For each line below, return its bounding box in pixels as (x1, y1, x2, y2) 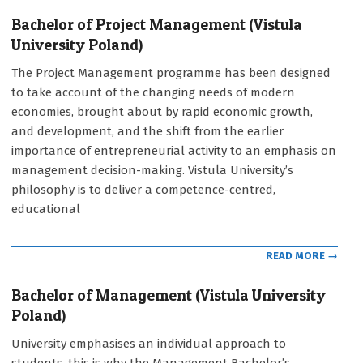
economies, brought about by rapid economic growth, (11, 104, 313, 119)
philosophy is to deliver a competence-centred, (11, 181, 275, 197)
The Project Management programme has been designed (11, 65, 331, 80)
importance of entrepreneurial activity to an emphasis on (11, 143, 336, 158)
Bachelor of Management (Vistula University (11, 286, 326, 305)
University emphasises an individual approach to (11, 336, 286, 352)
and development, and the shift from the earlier (11, 123, 284, 139)
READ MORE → (266, 250, 338, 263)
